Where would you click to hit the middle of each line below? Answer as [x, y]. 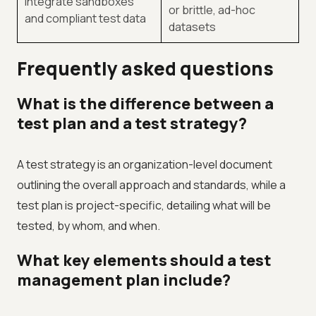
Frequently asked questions [145, 69]
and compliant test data [85, 19]
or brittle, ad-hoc [212, 10]
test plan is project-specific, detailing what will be [144, 206]
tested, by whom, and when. [89, 226]
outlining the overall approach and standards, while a [151, 185]
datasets [192, 27]
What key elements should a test [144, 261]
